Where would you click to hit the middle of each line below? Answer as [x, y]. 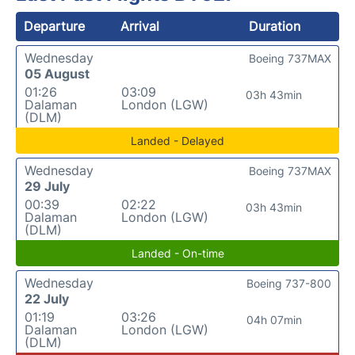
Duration [274, 26]
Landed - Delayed [177, 141]
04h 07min [274, 320]
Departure [54, 26]
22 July [47, 299]
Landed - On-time [177, 253]
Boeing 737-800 [289, 283]
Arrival [140, 26]
